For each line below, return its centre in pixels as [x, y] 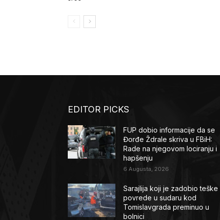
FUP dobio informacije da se [169, 130]
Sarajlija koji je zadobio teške [171, 189]
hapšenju [138, 158]
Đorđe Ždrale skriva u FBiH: [168, 139]
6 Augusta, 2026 [146, 169]
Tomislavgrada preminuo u [166, 207]
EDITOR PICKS [98, 110]
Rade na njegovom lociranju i [170, 149]
